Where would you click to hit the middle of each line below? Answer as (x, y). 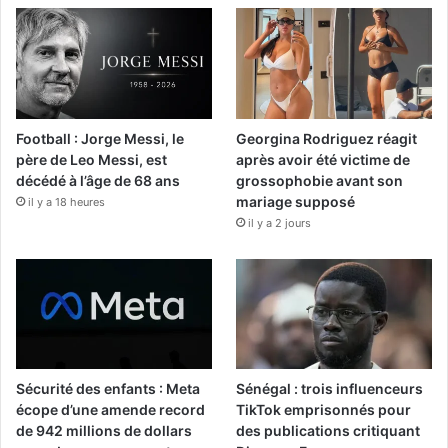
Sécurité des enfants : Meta (108, 388)
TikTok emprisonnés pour (324, 409)
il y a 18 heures (66, 201)
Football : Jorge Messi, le (100, 138)
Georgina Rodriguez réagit (327, 138)
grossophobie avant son (320, 180)
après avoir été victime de (323, 159)
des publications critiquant (328, 430)
